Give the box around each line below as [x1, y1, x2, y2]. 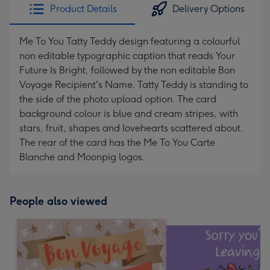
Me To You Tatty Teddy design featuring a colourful [19, 36, 240, 47]
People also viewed [10, 195, 107, 208]
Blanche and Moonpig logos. [19, 151, 145, 163]
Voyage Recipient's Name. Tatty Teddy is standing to [19, 79, 248, 90]
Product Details [49, 3, 117, 14]
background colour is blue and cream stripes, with [19, 108, 238, 119]
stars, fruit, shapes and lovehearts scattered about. [19, 122, 243, 134]
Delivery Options [172, 3, 245, 14]
